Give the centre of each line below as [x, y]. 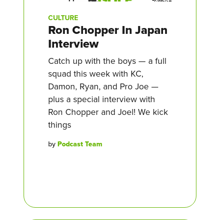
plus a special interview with [102, 99]
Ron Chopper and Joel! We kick [108, 111]
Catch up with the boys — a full [107, 60]
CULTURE [63, 17]
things [60, 124]
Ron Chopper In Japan [108, 29]
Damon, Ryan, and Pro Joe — [103, 86]
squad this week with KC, [96, 73]
